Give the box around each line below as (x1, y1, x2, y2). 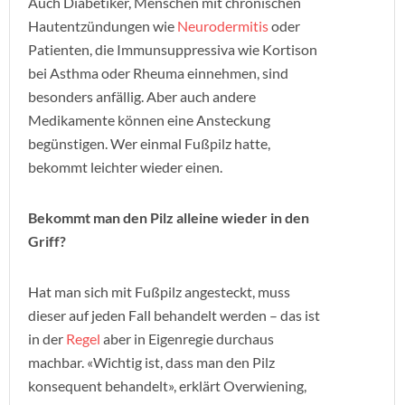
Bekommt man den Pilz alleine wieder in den (28, 209, 309, 226)
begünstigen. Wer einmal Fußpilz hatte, (28, 135, 270, 152)
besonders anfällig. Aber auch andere (28, 88, 256, 105)
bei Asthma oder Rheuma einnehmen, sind (28, 64, 288, 81)
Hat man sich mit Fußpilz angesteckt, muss (28, 283, 290, 300)
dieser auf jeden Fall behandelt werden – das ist (28, 306, 320, 324)
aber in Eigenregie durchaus (100, 330, 274, 347)
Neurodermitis (177, 17, 268, 34)
